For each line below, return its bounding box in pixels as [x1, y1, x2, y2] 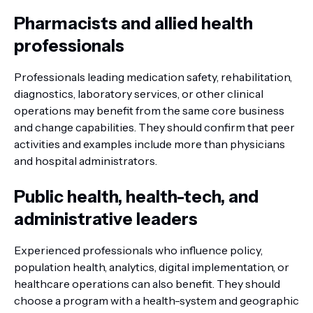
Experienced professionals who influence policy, [14, 243, 263, 257]
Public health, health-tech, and [14, 187, 259, 207]
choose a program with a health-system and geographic [14, 293, 299, 307]
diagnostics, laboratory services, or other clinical [14, 87, 263, 101]
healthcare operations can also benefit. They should [14, 277, 280, 291]
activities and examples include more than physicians [14, 137, 285, 151]
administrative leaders [14, 209, 198, 229]
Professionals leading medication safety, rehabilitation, [14, 70, 292, 84]
